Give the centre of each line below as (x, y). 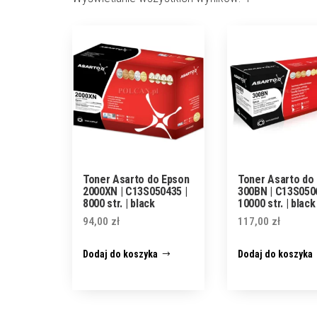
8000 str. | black (119, 204)
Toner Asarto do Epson (136, 180)
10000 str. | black (277, 204)
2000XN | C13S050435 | (135, 192)
